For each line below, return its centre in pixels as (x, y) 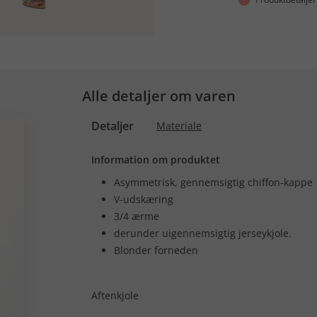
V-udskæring (144, 199)
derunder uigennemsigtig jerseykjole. (203, 233)
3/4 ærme (137, 216)
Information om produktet (156, 160)
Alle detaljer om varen (158, 96)
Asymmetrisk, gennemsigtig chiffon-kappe (213, 182)
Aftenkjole (115, 295)
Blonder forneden (156, 250)
